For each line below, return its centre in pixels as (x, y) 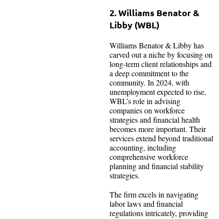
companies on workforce (147, 110)
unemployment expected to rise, (158, 91)
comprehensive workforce (149, 156)
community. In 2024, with (149, 82)
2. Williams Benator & (154, 12)
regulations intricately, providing (159, 213)
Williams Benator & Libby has (157, 45)
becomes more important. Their (158, 129)
